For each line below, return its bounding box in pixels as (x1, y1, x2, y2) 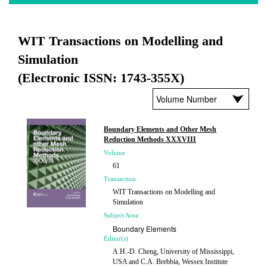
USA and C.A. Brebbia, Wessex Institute (113, 257, 228, 266)
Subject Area (104, 212, 139, 219)
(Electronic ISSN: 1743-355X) (18, 70, 184, 85)
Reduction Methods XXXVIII (104, 135, 197, 144)
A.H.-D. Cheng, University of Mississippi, (113, 247, 235, 256)
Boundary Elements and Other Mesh (104, 125, 217, 133)
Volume (104, 149, 126, 156)
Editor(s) (104, 235, 129, 242)
